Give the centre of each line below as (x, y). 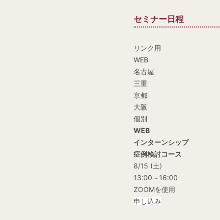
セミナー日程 (159, 19)
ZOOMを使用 (154, 190)
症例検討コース (158, 154)
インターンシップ (161, 142)
